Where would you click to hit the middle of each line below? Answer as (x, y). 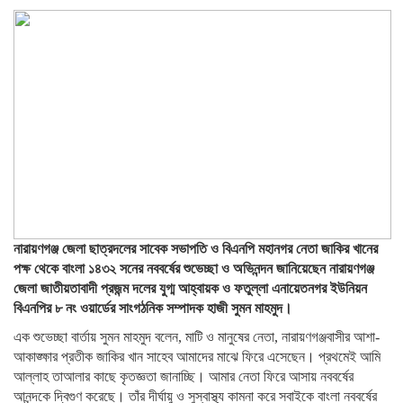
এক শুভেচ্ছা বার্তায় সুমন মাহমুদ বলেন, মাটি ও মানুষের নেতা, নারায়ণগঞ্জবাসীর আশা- (197, 337)
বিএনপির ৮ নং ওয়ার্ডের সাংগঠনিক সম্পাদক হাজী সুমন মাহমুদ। (153, 308)
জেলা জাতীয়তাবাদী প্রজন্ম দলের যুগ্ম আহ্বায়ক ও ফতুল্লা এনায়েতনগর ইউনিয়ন (190, 288)
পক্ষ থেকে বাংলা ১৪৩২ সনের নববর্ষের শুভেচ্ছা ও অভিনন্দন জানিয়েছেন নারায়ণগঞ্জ (194, 269)
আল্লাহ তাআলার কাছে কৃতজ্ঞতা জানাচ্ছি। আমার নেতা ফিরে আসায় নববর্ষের (184, 376)
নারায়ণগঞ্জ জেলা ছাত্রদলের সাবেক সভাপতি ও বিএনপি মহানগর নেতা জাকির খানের (196, 249)
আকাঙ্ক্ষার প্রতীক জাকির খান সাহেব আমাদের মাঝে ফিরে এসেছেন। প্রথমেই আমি (197, 357)
